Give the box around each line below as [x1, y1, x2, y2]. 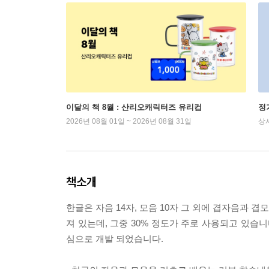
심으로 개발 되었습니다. [66, 234, 163, 244]
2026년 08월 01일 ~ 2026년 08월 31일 [66, 117, 192, 126]
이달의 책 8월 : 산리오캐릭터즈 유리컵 [66, 103, 202, 112]
